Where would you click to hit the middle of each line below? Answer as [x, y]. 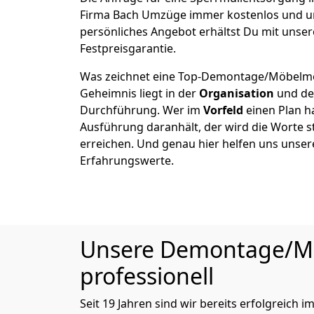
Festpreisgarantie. [128, 48]
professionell [147, 276]
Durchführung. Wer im [142, 110]
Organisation [237, 93]
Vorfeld [223, 110]
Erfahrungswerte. [127, 161]
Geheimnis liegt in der [139, 93]
